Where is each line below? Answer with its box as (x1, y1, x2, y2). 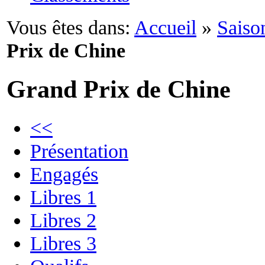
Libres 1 (30, 185, 96, 208)
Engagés (30, 162, 98, 185)
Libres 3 (30, 231, 96, 254)
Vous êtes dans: (7, 16, 130, 38)
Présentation (30, 139, 128, 162)
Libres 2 (30, 208, 96, 231)
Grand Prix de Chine (7, 75, 231, 104)
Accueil (134, 16, 196, 38)
